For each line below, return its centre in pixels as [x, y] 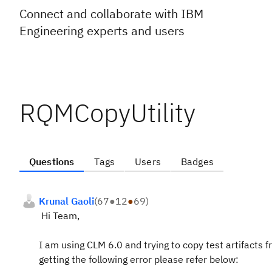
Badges [197, 161]
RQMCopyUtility [107, 113]
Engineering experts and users [102, 31]
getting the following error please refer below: [139, 259]
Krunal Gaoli [66, 201]
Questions [52, 161]
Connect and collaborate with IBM [111, 14]
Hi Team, [60, 216]
